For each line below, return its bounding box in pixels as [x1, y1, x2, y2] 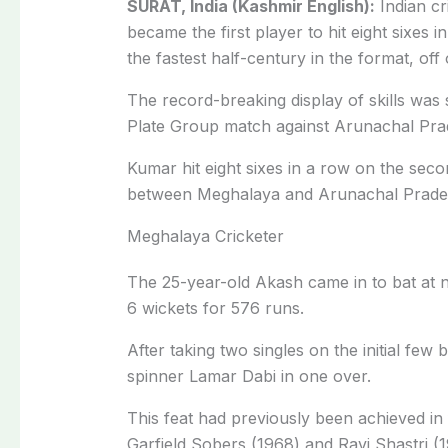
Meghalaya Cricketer [126, 225, 284, 246]
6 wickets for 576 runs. [126, 297, 304, 318]
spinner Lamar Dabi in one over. [126, 365, 371, 386]
